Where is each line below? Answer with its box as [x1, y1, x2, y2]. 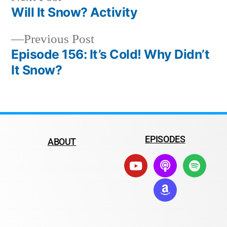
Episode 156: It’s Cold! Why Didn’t [11, 47, 210, 62]
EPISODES [145, 134, 185, 145]
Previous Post [24, 31, 94, 48]
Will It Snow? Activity [11, 5, 138, 20]
